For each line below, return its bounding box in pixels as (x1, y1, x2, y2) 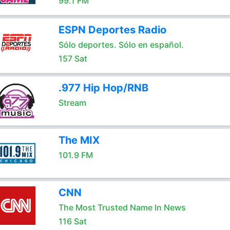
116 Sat (58, 216, 87, 226)
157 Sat (58, 53, 87, 64)
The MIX (58, 134, 100, 146)
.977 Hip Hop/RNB (58, 82, 148, 94)
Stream (58, 98, 86, 108)
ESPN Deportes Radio (58, 24, 166, 36)
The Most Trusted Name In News (58, 202, 186, 213)
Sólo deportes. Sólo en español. (58, 40, 184, 50)
